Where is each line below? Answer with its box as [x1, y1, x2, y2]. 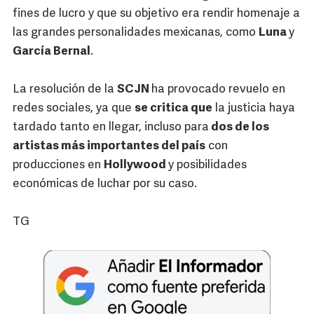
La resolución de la [13, 83, 117, 96]
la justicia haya [212, 102, 295, 115]
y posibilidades [168, 159, 247, 172]
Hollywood [104, 159, 168, 172]
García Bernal [13, 46, 90, 58]
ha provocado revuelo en [151, 83, 285, 96]
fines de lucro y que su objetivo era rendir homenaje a [13, 8, 300, 20]
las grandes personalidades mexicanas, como [13, 27, 259, 39]
